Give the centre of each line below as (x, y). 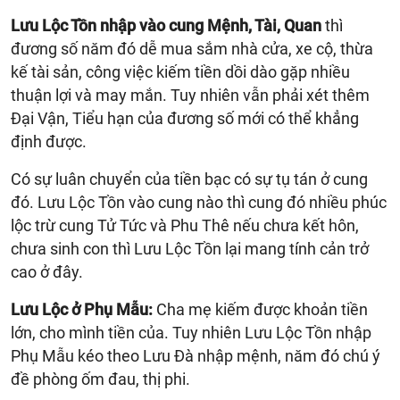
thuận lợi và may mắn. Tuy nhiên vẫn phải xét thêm (190, 95)
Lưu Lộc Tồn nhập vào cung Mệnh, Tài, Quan (166, 25)
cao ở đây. (47, 271)
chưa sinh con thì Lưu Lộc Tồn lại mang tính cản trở (190, 248)
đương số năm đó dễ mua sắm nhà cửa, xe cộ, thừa (192, 48)
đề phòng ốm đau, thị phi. (100, 379)
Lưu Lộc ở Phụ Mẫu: (82, 309)
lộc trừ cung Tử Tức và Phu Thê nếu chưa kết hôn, (185, 225)
